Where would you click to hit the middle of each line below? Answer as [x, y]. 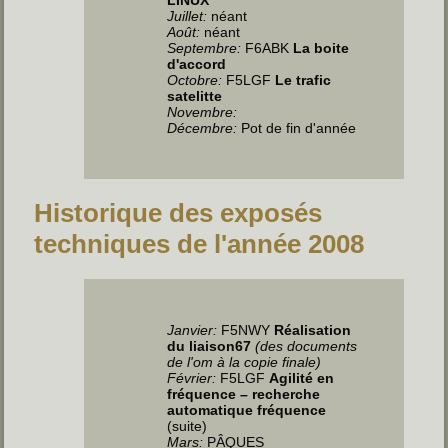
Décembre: [202, 127]
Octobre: [195, 79]
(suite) [187, 425]
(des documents [306, 345]
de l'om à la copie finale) [244, 361]
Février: [192, 377]
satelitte [195, 95]
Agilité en [302, 377]
